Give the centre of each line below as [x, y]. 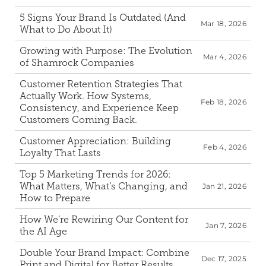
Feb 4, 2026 [225, 147]
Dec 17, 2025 [224, 259]
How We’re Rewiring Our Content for [104, 219]
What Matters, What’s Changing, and [104, 186]
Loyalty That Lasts [60, 153]
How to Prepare [55, 198]
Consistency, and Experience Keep [99, 108]
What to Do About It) [66, 29]
